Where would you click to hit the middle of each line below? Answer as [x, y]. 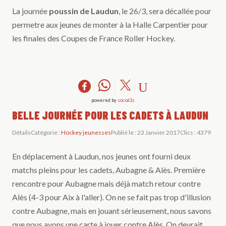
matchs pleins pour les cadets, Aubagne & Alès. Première [109, 170]
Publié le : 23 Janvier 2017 [146, 133]
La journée [31, 11]
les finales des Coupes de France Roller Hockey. [94, 38]
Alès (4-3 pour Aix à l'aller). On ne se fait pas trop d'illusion [111, 197]
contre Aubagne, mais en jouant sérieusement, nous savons [112, 211]
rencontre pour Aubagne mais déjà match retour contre [106, 184]
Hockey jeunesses [86, 133]
